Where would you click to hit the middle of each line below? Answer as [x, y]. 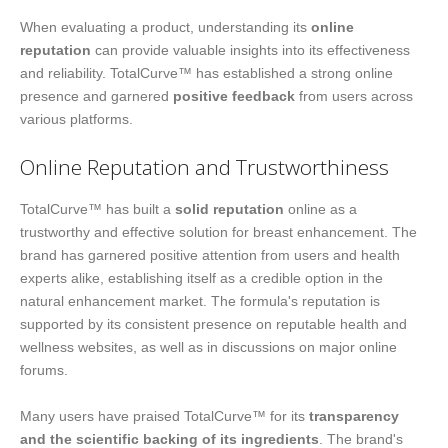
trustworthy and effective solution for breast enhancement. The [218, 231]
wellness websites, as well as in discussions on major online [208, 346]
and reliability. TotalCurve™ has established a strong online [206, 72]
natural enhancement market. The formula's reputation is [200, 300]
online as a [320, 208]
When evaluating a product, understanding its [165, 26]
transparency [354, 415]
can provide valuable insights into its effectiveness [250, 49]
